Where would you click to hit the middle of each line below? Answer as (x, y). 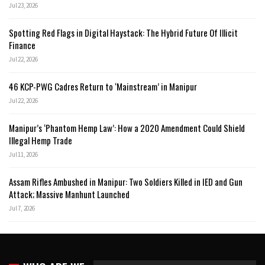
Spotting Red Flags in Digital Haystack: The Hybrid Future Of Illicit (123, 33)
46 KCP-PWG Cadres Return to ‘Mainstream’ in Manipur (103, 87)
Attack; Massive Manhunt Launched (69, 194)
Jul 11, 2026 (23, 155)
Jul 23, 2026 (23, 6)
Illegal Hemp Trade (41, 140)
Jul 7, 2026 (22, 209)
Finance (22, 45)
